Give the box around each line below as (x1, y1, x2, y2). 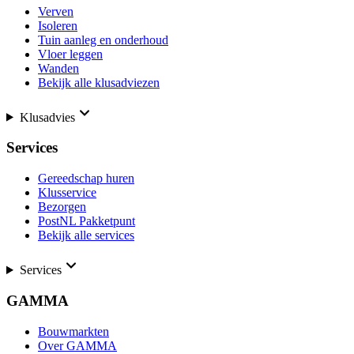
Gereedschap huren (38, 171, 134, 186)
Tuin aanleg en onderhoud (38, 32, 168, 47)
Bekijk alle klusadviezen (38, 75, 160, 89)
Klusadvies (19, 110, 75, 124)
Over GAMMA (38, 338, 117, 352)
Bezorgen (38, 200, 86, 214)
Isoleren (38, 18, 77, 32)
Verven (38, 4, 73, 18)
